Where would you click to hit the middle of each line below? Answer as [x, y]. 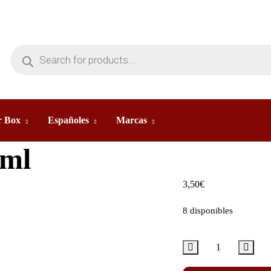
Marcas [132, 120]
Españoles [68, 120]
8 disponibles [207, 211]
